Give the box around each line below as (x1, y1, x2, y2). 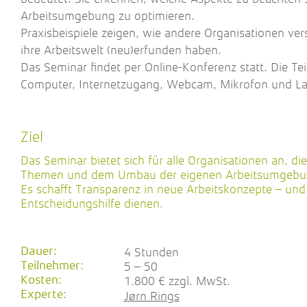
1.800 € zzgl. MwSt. (123, 274, 230, 288)
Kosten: (21, 274, 62, 286)
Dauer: (21, 245, 57, 258)
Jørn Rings (123, 289, 180, 303)
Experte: (21, 288, 66, 301)
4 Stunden (123, 245, 179, 259)
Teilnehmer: (21, 260, 84, 272)
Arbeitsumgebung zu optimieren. (21, 9, 195, 23)
